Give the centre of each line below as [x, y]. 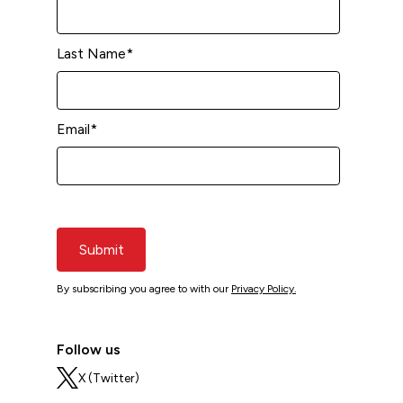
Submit [101, 250]
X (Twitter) [108, 377]
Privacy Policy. [263, 289]
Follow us [88, 350]
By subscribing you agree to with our [143, 289]
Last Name [91, 54]
